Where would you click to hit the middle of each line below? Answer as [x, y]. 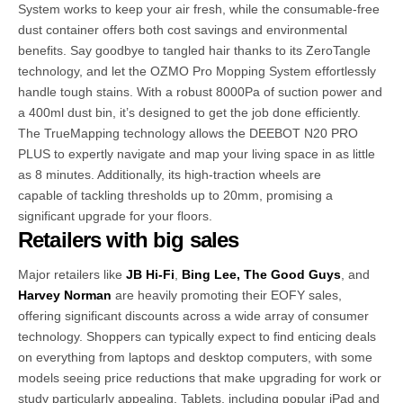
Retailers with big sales [129, 239]
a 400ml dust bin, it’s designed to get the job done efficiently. [189, 112]
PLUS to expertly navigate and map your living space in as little [197, 153]
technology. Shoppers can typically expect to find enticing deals [197, 337]
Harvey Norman [67, 296]
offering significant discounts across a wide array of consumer [193, 316]
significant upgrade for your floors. [115, 215]
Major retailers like [72, 275]
